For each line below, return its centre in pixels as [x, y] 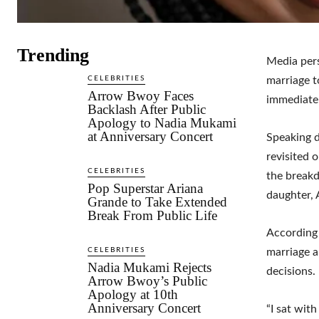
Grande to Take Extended [158, 202]
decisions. [291, 271]
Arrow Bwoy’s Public [148, 281]
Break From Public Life [153, 215]
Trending [53, 55]
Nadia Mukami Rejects [150, 267]
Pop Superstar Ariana [146, 188]
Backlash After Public [147, 109]
